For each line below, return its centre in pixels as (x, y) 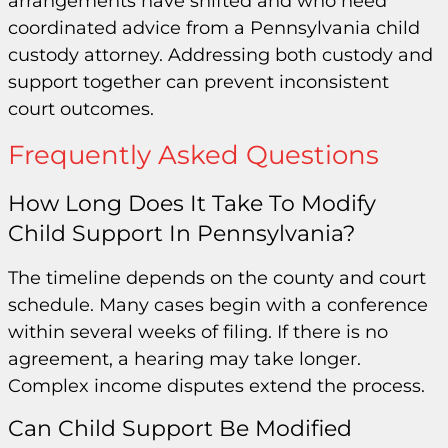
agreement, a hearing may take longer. (184, 358)
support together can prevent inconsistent (198, 81)
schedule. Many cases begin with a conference (218, 304)
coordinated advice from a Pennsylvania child (214, 27)
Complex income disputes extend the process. (216, 385)
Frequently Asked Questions (193, 154)
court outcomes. (81, 108)
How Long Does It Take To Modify (192, 203)
